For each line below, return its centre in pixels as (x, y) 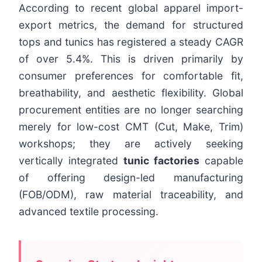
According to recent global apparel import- (131, 8)
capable (221, 160)
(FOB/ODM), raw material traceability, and (131, 194)
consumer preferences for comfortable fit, (131, 75)
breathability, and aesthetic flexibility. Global (131, 92)
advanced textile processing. (89, 211)
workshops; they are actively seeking (131, 143)
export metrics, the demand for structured (131, 25)
